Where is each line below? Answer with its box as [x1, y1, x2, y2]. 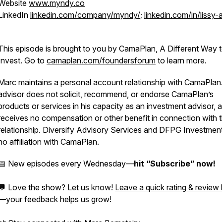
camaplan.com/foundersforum [47, 55, 156, 65]
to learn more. [156, 55, 207, 65]
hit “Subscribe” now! [134, 159, 216, 168]
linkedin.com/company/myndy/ [30, 10, 140, 20]
